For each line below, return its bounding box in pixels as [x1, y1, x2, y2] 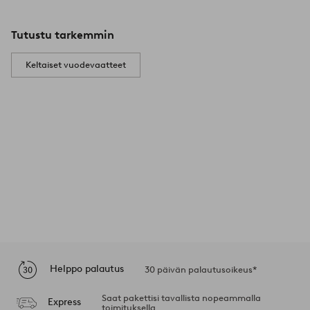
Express [47, 296, 81, 309]
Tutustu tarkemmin [11, 28, 114, 42]
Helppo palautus [50, 263, 124, 275]
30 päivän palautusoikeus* [145, 264, 257, 275]
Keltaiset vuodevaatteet [26, 59, 126, 70]
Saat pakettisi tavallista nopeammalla [101, 292, 261, 303]
